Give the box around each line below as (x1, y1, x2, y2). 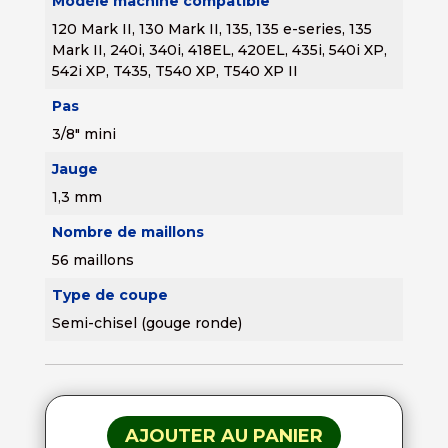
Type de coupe (51, 286, 168, 305)
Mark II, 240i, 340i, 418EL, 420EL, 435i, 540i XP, (51, 41, 387, 60)
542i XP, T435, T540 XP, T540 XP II (51, 62, 298, 81)
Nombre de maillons (51, 223, 204, 242)
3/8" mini (51, 125, 116, 144)
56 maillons (51, 251, 134, 270)
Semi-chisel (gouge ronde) (51, 314, 242, 333)
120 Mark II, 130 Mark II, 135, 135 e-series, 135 (51, 20, 372, 39)
